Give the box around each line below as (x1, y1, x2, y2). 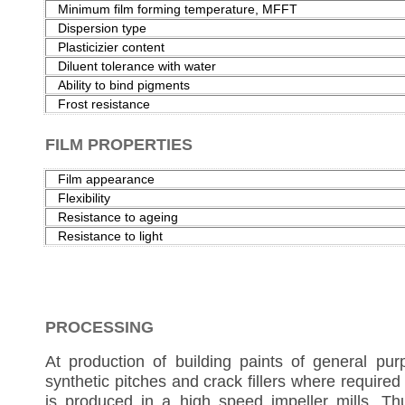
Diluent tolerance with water (47, 58, 216, 73)
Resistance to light (47, 228, 163, 243)
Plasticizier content (47, 39, 165, 54)
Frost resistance (47, 96, 150, 111)
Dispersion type (47, 20, 146, 35)
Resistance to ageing (47, 209, 178, 224)
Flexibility (47, 190, 110, 205)
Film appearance (47, 171, 155, 186)
